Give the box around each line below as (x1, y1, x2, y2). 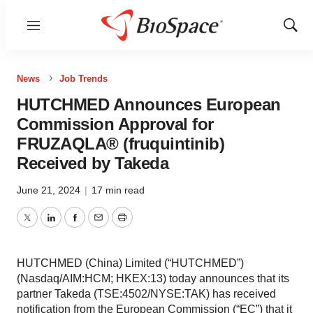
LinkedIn (50, 219, 93, 232)
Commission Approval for (17, 115, 214, 133)
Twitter (26, 219, 59, 232)
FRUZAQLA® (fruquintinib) (17, 134, 224, 153)
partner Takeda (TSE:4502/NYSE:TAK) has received (17, 288, 276, 300)
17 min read (92, 184, 145, 196)
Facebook (73, 219, 124, 232)
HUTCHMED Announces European (17, 95, 281, 114)
